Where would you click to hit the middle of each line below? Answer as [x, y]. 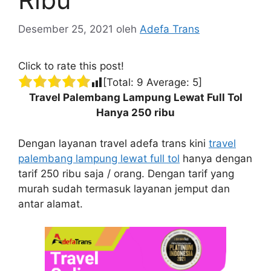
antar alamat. [51, 204]
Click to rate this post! [71, 66]
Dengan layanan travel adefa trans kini [113, 143]
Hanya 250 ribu [135, 113]
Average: [168, 83]
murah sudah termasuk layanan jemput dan [124, 188]
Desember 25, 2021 [66, 29]
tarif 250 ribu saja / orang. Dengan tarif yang [126, 173]
